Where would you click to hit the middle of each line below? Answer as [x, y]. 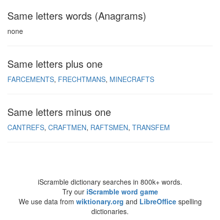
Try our [74, 192]
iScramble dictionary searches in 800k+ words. [110, 182]
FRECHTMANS [82, 79]
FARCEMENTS [31, 79]
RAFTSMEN [109, 127]
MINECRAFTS [132, 79]
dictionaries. [110, 211]
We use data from [47, 201]
